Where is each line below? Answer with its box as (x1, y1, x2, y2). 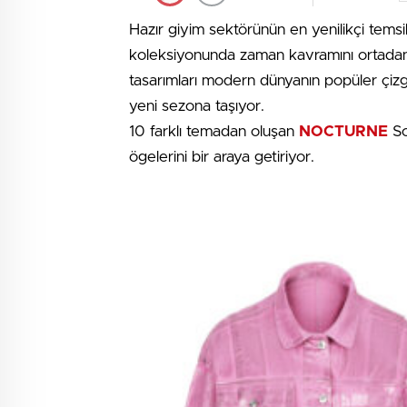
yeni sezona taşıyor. (129, 98, 264, 114)
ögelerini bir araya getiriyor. (129, 149, 314, 164)
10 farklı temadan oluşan (129, 124, 299, 139)
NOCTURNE (299, 124, 388, 139)
